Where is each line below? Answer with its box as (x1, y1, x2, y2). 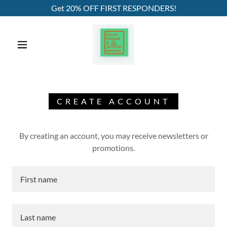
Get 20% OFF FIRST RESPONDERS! (51, 3, 176, 13)
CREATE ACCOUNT (57, 96, 170, 106)
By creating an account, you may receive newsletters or (19, 131, 208, 140)
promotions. (92, 143, 135, 153)
